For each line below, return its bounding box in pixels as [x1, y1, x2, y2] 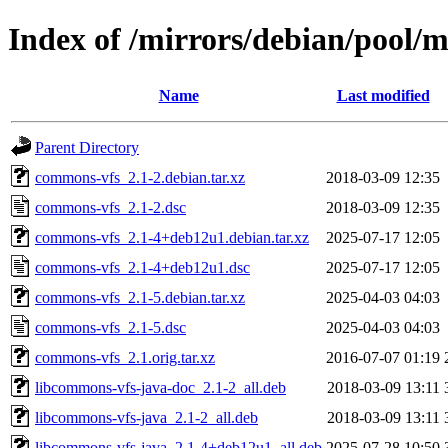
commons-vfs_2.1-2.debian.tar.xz [35, 168, 245, 186]
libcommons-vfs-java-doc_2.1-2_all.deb [35, 378, 286, 396]
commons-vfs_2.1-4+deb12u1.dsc [35, 258, 250, 276]
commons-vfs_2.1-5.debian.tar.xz [35, 288, 245, 306]
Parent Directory [35, 138, 139, 156]
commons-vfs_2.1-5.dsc [35, 318, 186, 336]
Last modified [336, 86, 430, 104]
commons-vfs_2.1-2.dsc [35, 198, 186, 216]
